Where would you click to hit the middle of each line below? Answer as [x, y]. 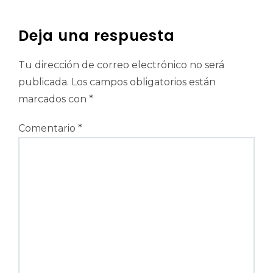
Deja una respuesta [97, 36]
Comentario [48, 128]
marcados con [54, 99]
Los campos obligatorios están [144, 82]
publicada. [44, 82]
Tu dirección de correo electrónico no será [121, 65]
